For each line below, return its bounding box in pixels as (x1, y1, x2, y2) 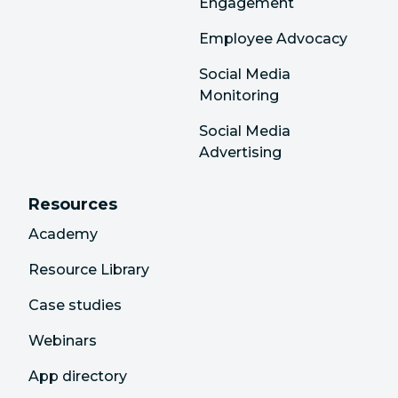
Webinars (28, 331, 97, 349)
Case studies (28, 296, 122, 314)
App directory (28, 367, 127, 385)
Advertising (199, 143, 282, 161)
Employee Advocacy (199, 29, 347, 47)
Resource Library (28, 260, 149, 278)
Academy (28, 225, 98, 243)
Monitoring (199, 86, 279, 104)
